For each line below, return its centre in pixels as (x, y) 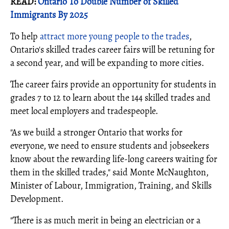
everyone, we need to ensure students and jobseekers (110, 146)
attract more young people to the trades (114, 36)
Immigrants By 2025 (49, 15)
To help (25, 36)
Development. (37, 199)
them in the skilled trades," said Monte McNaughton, (109, 172)
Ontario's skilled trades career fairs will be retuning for (112, 50)
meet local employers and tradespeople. (84, 111)
